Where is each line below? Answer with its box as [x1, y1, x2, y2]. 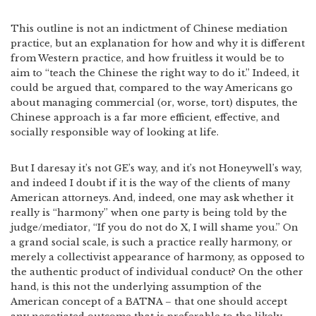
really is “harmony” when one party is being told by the [11, 207, 287, 219]
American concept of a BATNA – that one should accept [11, 296, 287, 308]
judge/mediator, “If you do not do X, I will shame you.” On [11, 221, 298, 233]
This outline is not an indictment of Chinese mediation [11, 23, 288, 35]
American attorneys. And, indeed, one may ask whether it [11, 192, 293, 204]
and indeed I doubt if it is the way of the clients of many [11, 177, 290, 189]
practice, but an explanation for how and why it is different [11, 37, 305, 49]
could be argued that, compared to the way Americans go [11, 82, 293, 94]
